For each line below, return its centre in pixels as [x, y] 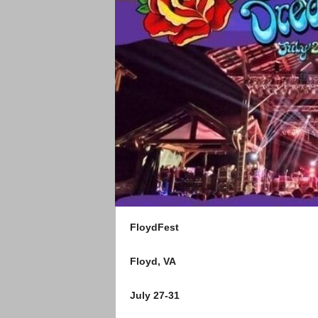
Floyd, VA [153, 261]
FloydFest [154, 227]
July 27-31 [156, 295]
